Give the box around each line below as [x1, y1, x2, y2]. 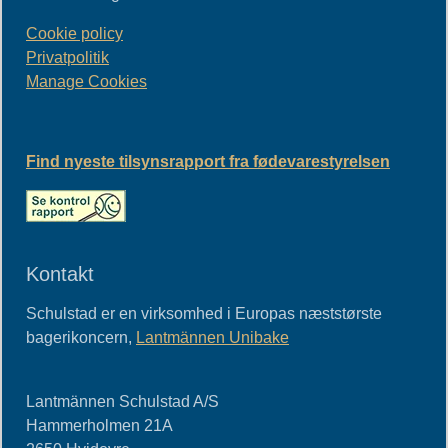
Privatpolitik [26, 48, 109, 66]
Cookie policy [26, 24, 123, 42]
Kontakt [26, 262, 94, 285]
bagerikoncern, [26, 328, 136, 346]
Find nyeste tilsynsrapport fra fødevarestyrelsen [26, 152, 390, 170]
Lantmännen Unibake [136, 328, 289, 346]
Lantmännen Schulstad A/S [26, 392, 219, 410]
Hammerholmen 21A [26, 416, 173, 434]
